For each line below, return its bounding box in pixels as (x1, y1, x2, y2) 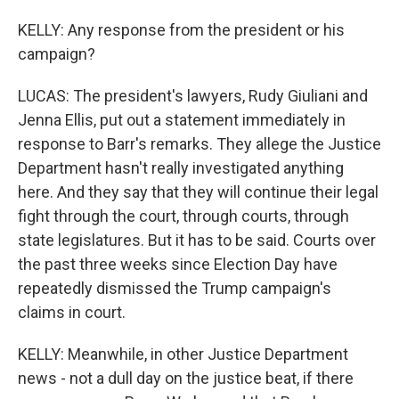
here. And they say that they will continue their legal (18, 183, 379, 201)
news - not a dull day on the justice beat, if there (18, 369, 354, 387)
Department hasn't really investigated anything (18, 159, 344, 177)
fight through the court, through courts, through (18, 207, 349, 225)
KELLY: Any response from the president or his (18, 20, 345, 39)
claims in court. (18, 303, 126, 322)
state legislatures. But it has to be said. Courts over (18, 231, 376, 249)
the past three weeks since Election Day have (18, 255, 338, 273)
